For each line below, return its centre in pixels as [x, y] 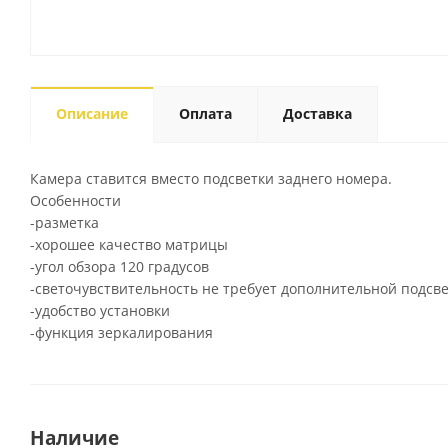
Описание [92, 113]
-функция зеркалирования [121, 332]
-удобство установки [100, 310]
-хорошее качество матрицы [129, 244]
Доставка [317, 113]
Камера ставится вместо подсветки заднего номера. [211, 178]
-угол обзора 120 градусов [119, 266]
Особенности [75, 200]
